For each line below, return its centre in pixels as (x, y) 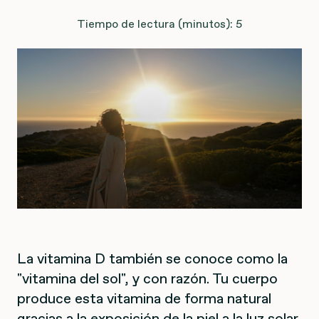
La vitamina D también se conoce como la (152, 258)
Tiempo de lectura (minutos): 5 (159, 23)
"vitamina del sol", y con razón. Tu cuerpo (147, 278)
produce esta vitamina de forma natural (144, 298)
